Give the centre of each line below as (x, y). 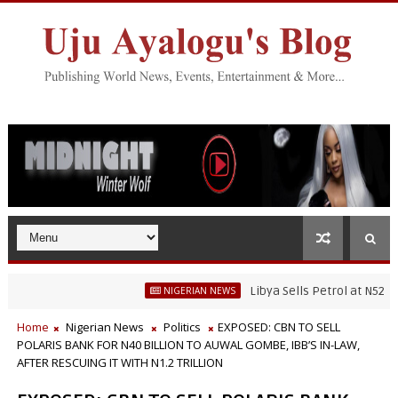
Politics (182, 327)
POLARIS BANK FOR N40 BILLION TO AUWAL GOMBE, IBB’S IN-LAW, (188, 345)
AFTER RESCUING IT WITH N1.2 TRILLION (119, 362)
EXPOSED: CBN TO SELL (279, 327)
